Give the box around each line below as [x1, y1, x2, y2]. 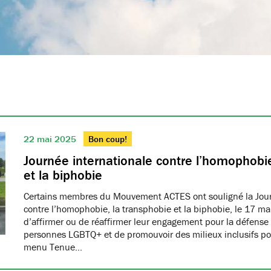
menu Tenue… [24, 241, 82, 253]
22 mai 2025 [24, 133, 79, 145]
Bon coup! [88, 133, 127, 145]
